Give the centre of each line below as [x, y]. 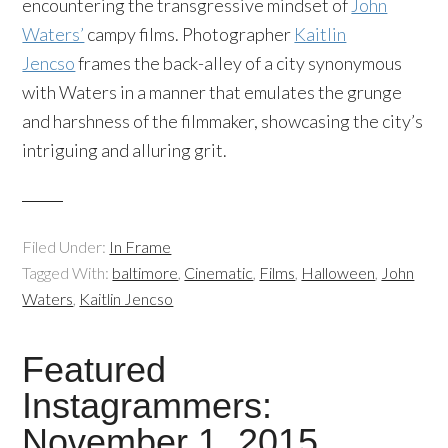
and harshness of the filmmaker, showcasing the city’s [223, 121]
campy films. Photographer [189, 34]
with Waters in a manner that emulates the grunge [212, 92]
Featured [94, 369]
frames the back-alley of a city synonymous [239, 63]
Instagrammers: [147, 405]
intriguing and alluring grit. [125, 150]
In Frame [140, 246]
